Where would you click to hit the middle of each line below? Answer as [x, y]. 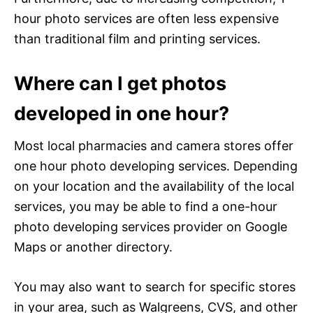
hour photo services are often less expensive [146, 18]
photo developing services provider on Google [151, 226]
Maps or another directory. [93, 247]
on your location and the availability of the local [154, 186]
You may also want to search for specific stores [155, 286]
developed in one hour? [122, 113]
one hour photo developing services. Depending [156, 166]
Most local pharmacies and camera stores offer [154, 145]
